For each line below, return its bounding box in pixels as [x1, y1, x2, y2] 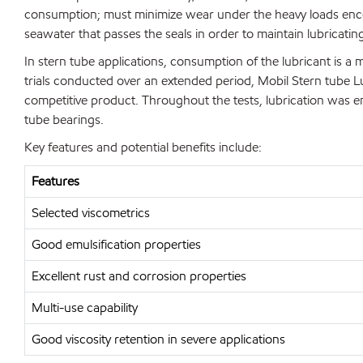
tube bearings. [24, 111, 104, 128]
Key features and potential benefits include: [24, 139, 262, 156]
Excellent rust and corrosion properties [32, 267, 246, 284]
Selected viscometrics [32, 204, 150, 221]
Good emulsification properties [32, 236, 201, 253]
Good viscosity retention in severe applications [32, 331, 285, 348]
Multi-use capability [32, 299, 138, 316]
